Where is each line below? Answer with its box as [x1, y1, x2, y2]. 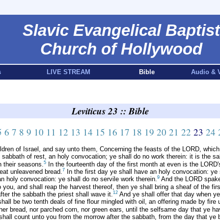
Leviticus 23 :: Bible [71, 104, 149, 117]
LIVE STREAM [46, 68, 90, 76]
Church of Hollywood [40, 40, 202, 58]
